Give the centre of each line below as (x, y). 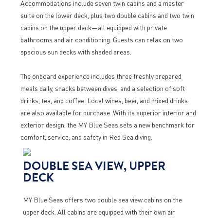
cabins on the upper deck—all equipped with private (93, 27)
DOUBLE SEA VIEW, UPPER (94, 166)
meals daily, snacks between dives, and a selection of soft (102, 88)
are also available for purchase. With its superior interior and (108, 112)
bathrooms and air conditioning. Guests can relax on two (101, 39)
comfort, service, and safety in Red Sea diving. (86, 137)
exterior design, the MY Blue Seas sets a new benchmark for (107, 125)
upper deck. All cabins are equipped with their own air (99, 212)
